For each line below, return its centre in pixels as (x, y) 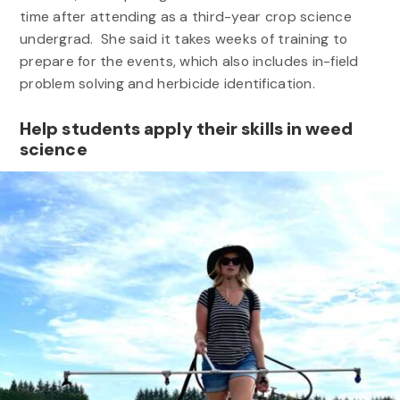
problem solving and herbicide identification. (171, 84)
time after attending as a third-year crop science (185, 17)
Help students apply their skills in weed (186, 129)
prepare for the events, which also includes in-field (189, 62)
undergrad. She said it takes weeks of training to (183, 39)
